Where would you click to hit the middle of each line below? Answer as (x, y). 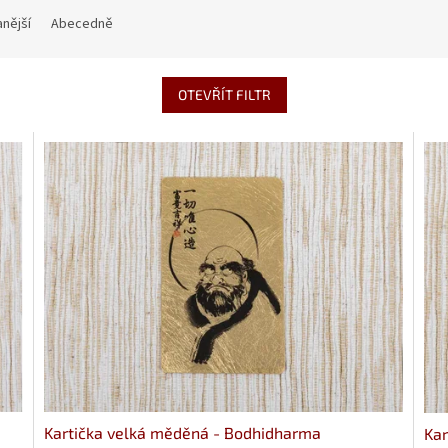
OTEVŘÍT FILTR (224, 95)
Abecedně (82, 24)
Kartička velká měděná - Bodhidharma (183, 432)
